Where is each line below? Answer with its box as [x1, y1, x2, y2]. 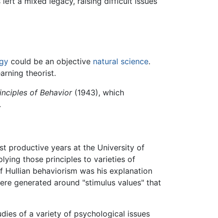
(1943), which [72, 88, 124, 98]
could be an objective [8, 56, 93, 67]
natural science [93, 56, 148, 67]
